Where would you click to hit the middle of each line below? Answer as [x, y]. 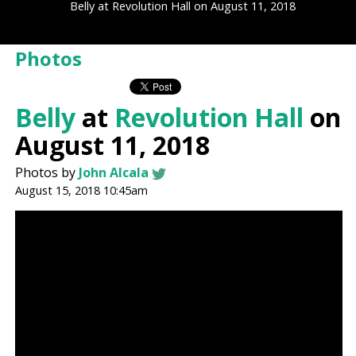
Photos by [47, 173]
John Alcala [114, 173]
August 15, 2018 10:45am [82, 191]
